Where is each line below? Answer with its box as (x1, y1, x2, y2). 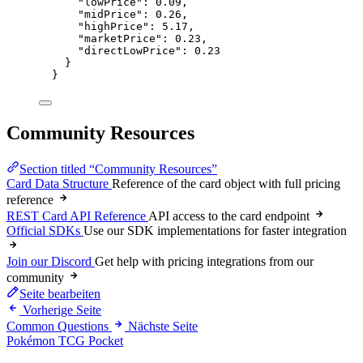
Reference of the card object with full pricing (112, 176, 340, 190)
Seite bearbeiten (19, 286, 100, 301)
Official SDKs (6, 223, 80, 237)
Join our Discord (6, 254, 92, 268)
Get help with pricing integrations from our (95, 254, 314, 268)
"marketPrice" (78, 32, 162, 45)
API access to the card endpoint (148, 208, 310, 223)
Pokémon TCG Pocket (6, 333, 123, 348)
